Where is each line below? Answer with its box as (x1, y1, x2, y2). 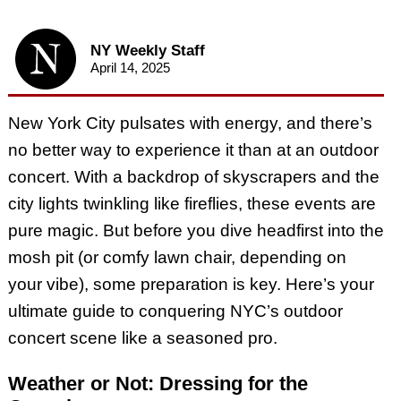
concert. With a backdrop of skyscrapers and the (7, 167, 380, 187)
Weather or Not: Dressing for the (7, 371, 308, 395)
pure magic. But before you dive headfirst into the (7, 221, 384, 241)
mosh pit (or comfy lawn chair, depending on (7, 248, 346, 268)
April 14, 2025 (90, 60, 170, 76)
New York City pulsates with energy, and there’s (7, 114, 372, 133)
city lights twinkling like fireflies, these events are (7, 194, 376, 214)
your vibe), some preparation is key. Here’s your (7, 275, 374, 294)
